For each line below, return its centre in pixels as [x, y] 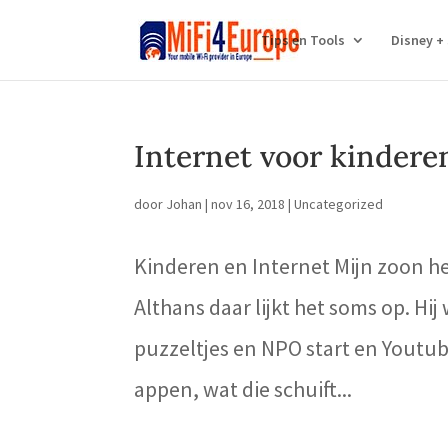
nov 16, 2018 [248, 204]
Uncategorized [339, 204]
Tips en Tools [302, 40]
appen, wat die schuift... [243, 389]
